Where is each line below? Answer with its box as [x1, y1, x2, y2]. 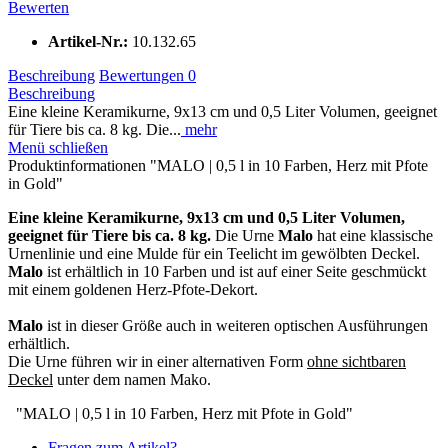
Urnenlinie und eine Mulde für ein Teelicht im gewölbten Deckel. [8, 244, 420, 262]
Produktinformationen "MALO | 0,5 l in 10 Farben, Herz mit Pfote [8, 156, 428, 174]
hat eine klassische [313, 226, 433, 244]
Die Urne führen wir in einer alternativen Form [8, 352, 307, 370]
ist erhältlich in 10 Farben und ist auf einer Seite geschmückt [43, 262, 426, 280]
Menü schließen [8, 138, 108, 156]
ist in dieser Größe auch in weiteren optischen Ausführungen [43, 316, 428, 334]
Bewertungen [99, 66, 188, 84]
